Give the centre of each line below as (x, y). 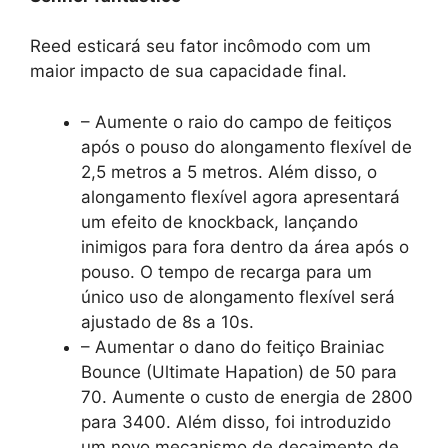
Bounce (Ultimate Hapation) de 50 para (239, 371)
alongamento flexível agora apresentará (240, 196)
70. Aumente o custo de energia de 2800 (247, 396)
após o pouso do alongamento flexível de (246, 146)
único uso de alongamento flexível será (238, 296)
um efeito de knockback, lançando (219, 221)
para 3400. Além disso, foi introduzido (236, 421)
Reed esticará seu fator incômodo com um (200, 46)
